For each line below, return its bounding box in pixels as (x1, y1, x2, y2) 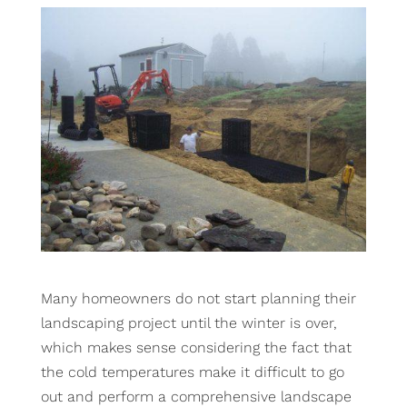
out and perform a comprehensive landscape (40, 387, 352, 405)
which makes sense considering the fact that (40, 338, 352, 356)
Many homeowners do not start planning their (40, 289, 356, 307)
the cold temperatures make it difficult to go (40, 362, 344, 381)
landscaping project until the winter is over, (40, 313, 337, 332)
